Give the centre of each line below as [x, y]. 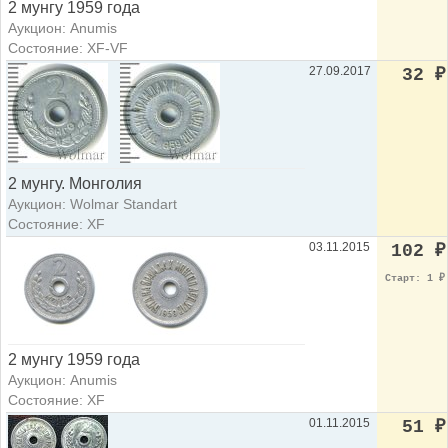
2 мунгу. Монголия [75, 184]
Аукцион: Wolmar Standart [92, 204]
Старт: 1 [412, 279]
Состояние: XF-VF [68, 48]
